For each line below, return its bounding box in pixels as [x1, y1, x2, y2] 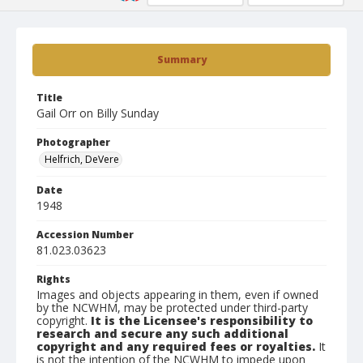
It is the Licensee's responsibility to [91, 313, 313, 328]
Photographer [36, 135, 110, 149]
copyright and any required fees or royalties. [36, 339, 315, 354]
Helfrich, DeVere [45, 152, 119, 166]
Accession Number [36, 228, 134, 241]
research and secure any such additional [36, 326, 288, 341]
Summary [156, 53, 207, 66]
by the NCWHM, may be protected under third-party [36, 300, 308, 315]
